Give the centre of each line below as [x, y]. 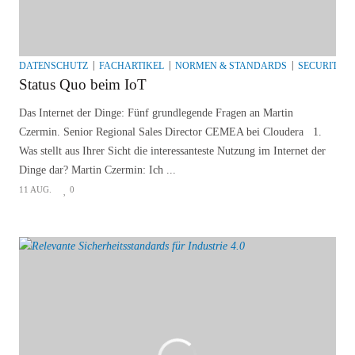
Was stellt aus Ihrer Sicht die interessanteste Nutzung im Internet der [172, 151]
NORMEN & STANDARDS [231, 65]
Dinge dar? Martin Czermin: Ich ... [97, 170]
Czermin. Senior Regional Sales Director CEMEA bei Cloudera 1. [170, 132]
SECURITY [321, 65]
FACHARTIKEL [132, 65]
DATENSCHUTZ [53, 65]
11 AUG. [35, 189]
